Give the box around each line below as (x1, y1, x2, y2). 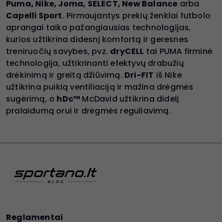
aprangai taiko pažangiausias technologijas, (6, 21, 191, 33)
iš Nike (154, 69, 182, 81)
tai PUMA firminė (144, 45, 213, 57)
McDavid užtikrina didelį (82, 93, 179, 105)
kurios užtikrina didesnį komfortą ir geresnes (6, 33, 189, 45)
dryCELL (110, 45, 144, 57)
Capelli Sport (6, 9, 62, 21)
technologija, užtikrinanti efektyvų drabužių (6, 57, 184, 69)
